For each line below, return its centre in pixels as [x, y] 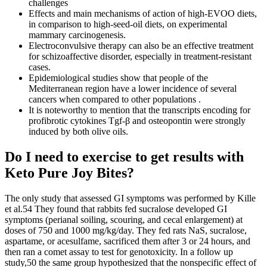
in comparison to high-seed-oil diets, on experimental [128, 24]
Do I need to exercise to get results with [124, 157]
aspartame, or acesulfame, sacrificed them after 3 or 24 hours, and [128, 241]
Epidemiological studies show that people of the [118, 78]
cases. [40, 67]
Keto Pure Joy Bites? [69, 173]
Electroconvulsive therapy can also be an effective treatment [141, 46]
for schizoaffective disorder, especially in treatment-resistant [140, 57]
